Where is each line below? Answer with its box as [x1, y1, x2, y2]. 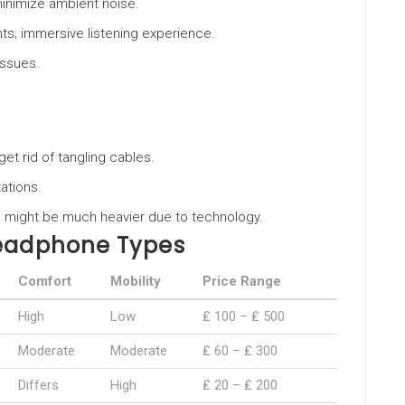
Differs [18, 377, 59, 393]
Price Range [202, 273, 281, 289]
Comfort [18, 273, 71, 289]
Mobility [110, 273, 161, 289]
